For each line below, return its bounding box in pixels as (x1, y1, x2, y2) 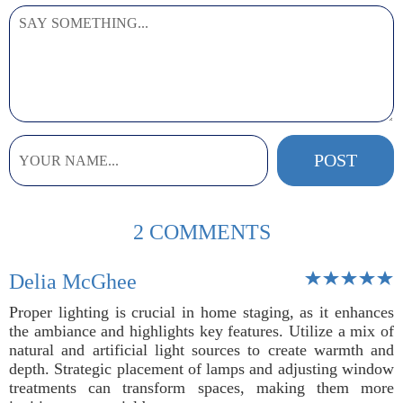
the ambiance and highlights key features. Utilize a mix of (9, 322, 394, 340)
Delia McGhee (9, 270, 137, 293)
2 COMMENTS (132, 220, 271, 244)
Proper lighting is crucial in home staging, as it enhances (9, 303, 394, 321)
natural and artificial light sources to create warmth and (9, 341, 394, 359)
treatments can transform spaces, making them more (9, 379, 394, 397)
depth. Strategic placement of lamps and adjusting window (9, 360, 394, 378)
